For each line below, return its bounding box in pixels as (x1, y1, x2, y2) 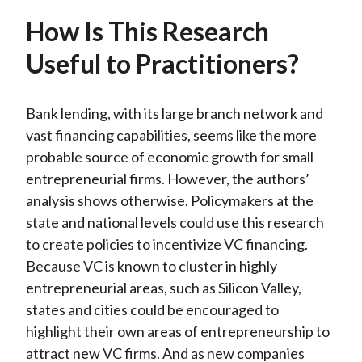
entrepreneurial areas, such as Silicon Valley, (25, 279, 301, 297)
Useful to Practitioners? (25, 48, 299, 80)
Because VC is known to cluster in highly (25, 257, 277, 276)
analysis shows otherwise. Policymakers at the (25, 192, 314, 210)
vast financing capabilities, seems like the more (25, 126, 317, 145)
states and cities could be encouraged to (25, 301, 279, 319)
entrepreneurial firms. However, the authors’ (25, 170, 309, 188)
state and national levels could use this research (25, 213, 324, 232)
